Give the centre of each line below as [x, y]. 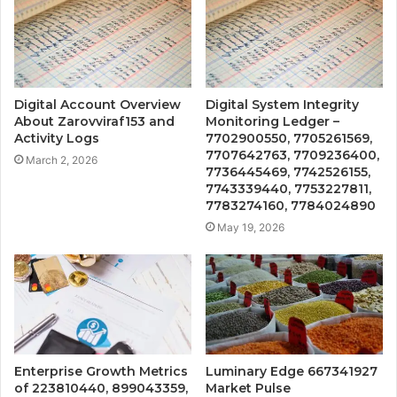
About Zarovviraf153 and [94, 122]
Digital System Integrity [282, 105]
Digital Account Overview [97, 105]
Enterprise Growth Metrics [101, 372]
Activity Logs [57, 139]
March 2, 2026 [62, 160]
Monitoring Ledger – [272, 122]
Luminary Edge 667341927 [292, 372]
